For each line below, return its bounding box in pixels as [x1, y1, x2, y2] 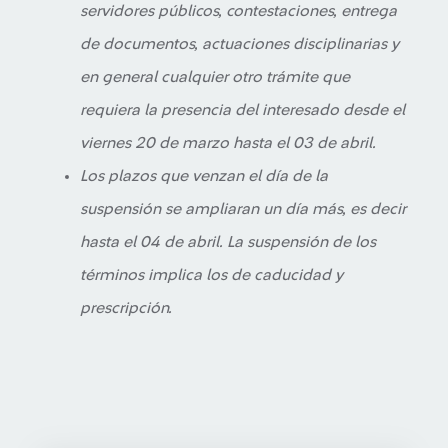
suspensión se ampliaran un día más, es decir [80, 201, 406, 217]
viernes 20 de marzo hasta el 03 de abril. [80, 135, 376, 151]
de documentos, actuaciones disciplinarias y [80, 36, 399, 52]
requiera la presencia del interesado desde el [80, 102, 405, 118]
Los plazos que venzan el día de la [80, 168, 328, 184]
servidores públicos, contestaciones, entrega [80, 3, 397, 19]
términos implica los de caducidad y [80, 267, 343, 283]
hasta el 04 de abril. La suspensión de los [80, 234, 376, 250]
